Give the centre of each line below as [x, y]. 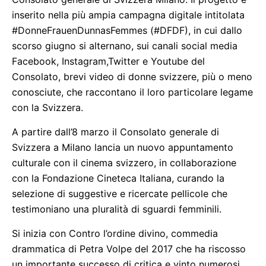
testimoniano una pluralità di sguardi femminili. [117, 209]
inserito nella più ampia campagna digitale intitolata [128, 15]
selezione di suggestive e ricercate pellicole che [120, 194]
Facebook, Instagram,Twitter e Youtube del [108, 61]
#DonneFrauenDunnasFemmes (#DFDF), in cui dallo [127, 30]
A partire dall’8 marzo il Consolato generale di [115, 132]
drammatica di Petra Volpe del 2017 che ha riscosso [129, 249]
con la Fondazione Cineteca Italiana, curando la [118, 178]
